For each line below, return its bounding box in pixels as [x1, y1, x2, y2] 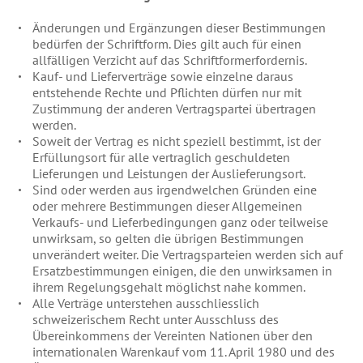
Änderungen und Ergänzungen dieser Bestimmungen [32, 19, 327, 36]
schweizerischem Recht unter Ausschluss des [32, 311, 280, 327]
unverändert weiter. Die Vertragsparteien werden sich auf [32, 246, 344, 263]
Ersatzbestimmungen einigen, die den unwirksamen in [32, 263, 333, 279]
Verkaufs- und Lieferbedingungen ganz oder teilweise [32, 214, 329, 230]
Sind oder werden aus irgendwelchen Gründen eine [32, 181, 318, 198]
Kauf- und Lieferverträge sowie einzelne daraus [32, 68, 294, 84]
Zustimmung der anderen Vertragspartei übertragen [32, 100, 317, 117]
